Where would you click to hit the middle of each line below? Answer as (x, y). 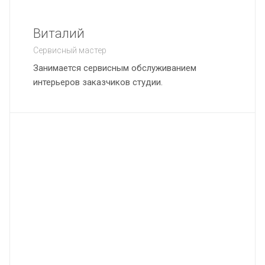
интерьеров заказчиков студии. (98, 82)
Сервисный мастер (70, 50)
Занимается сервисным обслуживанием (115, 68)
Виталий (59, 33)
